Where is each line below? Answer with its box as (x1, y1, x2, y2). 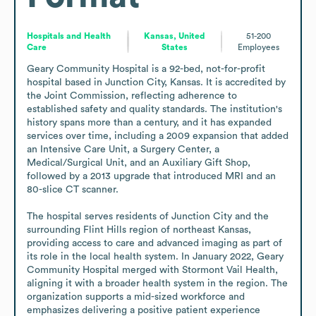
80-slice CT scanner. (27, 184, 119, 195)
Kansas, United (144, 31, 206, 40)
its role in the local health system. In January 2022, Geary (27, 251, 284, 262)
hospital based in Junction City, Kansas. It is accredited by (27, 77, 286, 87)
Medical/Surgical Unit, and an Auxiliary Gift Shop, (27, 157, 250, 168)
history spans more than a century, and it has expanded (27, 117, 272, 128)
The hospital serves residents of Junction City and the (27, 211, 269, 221)
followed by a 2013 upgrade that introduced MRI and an (27, 171, 276, 181)
